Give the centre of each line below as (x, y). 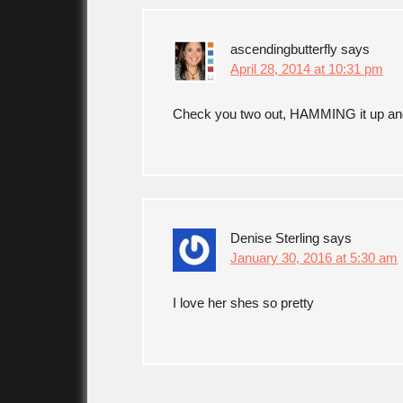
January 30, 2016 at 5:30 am (314, 258)
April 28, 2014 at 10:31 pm (307, 69)
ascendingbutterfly (284, 49)
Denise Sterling (275, 238)
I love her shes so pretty (243, 303)
